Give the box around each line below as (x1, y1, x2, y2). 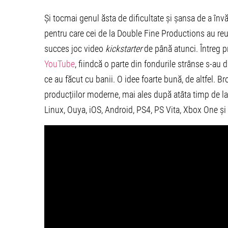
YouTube (44, 59, 75, 70)
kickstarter (105, 43, 142, 54)
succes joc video (44, 43, 105, 54)
